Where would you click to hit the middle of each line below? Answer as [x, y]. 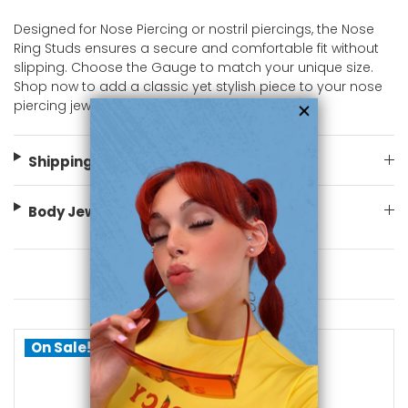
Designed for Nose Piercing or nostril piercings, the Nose [194, 30]
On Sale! [61, 347]
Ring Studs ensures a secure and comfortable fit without [196, 49]
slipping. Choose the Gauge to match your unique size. [194, 68]
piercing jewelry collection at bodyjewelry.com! [165, 106]
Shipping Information [106, 162]
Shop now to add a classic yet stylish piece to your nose [198, 87]
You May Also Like [204, 274]
